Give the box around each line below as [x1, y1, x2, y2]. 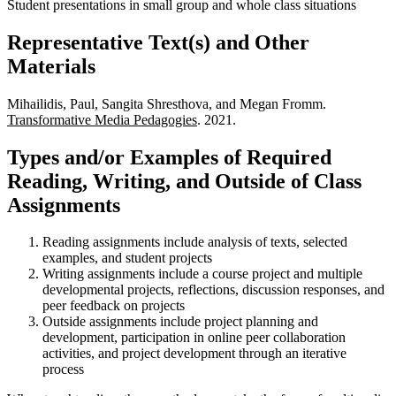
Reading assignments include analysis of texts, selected [42, 234, 347, 250]
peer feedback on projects [42, 298, 185, 314]
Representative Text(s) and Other [7, 30, 309, 54]
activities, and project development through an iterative [42, 346, 346, 362]
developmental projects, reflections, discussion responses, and [42, 282, 385, 298]
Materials [7, 54, 95, 78]
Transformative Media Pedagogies [7, 111, 197, 127]
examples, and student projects [42, 250, 212, 266]
